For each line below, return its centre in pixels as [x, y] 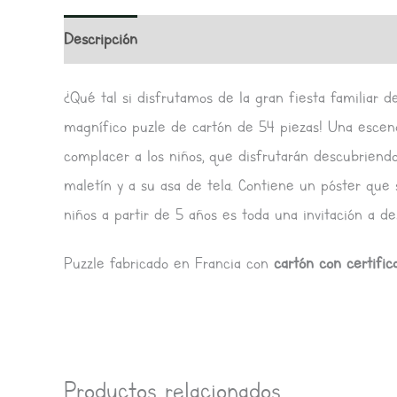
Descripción [101, 39]
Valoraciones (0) [214, 39]
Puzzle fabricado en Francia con [169, 263]
